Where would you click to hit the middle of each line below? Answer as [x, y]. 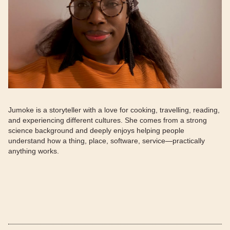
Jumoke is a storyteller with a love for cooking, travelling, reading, [114, 110]
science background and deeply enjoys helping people [96, 130]
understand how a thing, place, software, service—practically [107, 141]
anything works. [34, 151]
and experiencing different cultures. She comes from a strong [108, 120]
